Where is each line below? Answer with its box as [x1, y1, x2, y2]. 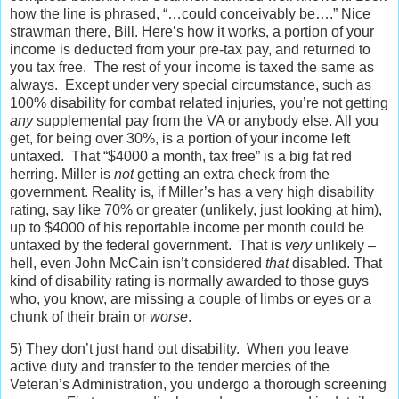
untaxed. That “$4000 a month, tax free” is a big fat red [10, 149, 352, 165]
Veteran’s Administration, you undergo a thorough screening [10, 377, 387, 393]
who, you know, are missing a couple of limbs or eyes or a [10, 291, 371, 307]
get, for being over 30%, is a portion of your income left [10, 131, 350, 147]
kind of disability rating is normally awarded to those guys [10, 273, 369, 289]
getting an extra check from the [134, 167, 330, 183]
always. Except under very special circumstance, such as [10, 77, 371, 94]
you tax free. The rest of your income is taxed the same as [10, 60, 374, 76]
